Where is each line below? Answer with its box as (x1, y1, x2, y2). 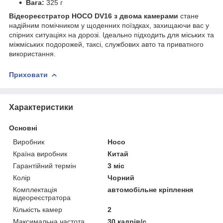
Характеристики (9, 103, 73, 111)
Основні (9, 123, 37, 132)
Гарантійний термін (13, 161, 76, 170)
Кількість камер (13, 205, 62, 214)
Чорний (108, 173, 135, 182)
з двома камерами (112, 11, 178, 20)
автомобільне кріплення (108, 185, 194, 194)
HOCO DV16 (72, 11, 112, 20)
